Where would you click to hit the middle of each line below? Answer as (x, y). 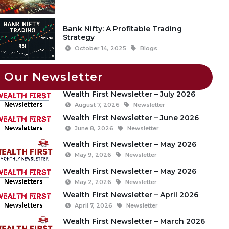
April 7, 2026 (93, 205)
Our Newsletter (53, 77)
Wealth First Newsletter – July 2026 (129, 94)
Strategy (78, 38)
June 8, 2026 (94, 129)
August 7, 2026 (97, 105)
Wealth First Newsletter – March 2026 (134, 221)
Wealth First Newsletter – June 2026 (131, 118)
